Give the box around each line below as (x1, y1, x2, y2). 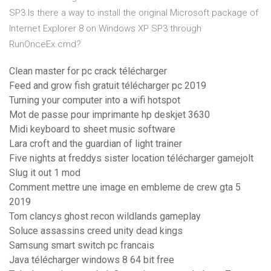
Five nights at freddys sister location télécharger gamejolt (9, 152, 253, 165)
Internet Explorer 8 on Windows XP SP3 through (9, 23, 201, 34)
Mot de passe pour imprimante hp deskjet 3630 (9, 109, 210, 121)
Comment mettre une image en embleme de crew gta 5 (9, 181, 241, 194)
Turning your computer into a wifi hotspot (9, 94, 180, 106)
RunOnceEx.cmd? (9, 39, 81, 50)
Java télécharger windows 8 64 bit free (9, 254, 174, 266)
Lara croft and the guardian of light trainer (9, 138, 182, 150)
